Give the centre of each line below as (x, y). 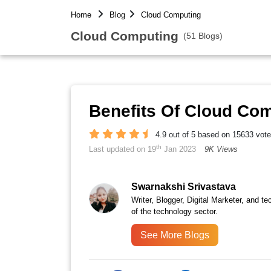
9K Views (221, 149)
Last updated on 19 (122, 149)
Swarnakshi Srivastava (184, 187)
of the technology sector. (175, 212)
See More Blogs (175, 235)
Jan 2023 (179, 149)
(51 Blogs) (203, 35)
